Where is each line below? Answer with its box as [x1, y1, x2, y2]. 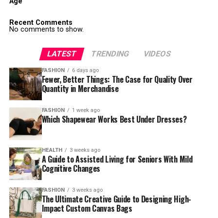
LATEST [46, 49, 78, 58]
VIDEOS [142, 49, 172, 58]
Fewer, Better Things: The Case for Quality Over [41, 73, 193, 85]
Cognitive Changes [41, 162, 101, 174]
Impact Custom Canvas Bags [41, 202, 132, 214]
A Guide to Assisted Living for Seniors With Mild [41, 153, 193, 165]
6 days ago [72, 67, 99, 73]
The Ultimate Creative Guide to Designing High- [41, 193, 191, 205]
